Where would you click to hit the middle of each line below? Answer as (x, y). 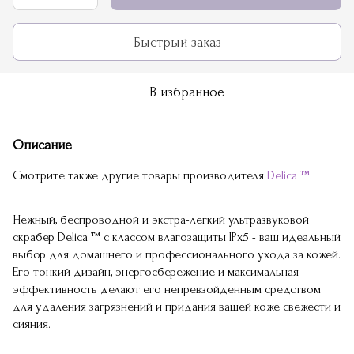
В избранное (186, 92)
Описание (42, 145)
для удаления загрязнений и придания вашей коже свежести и (177, 307)
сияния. (32, 324)
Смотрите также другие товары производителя (140, 175)
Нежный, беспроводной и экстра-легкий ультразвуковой (161, 220)
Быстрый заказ (177, 42)
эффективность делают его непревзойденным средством (167, 289)
